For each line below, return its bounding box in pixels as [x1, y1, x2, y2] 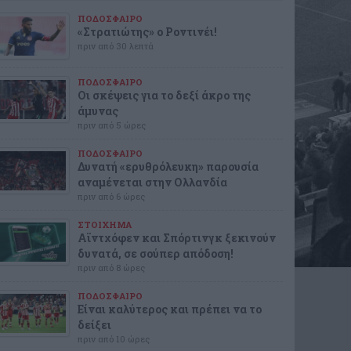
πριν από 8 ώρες [78, 262, 145, 273]
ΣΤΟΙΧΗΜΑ [78, 219, 132, 230]
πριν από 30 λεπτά [78, 40, 154, 52]
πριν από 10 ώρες [78, 333, 150, 345]
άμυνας [78, 103, 118, 118]
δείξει [78, 317, 111, 332]
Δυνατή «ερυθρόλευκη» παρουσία [78, 159, 259, 174]
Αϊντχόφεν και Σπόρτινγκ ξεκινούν [78, 230, 276, 245]
